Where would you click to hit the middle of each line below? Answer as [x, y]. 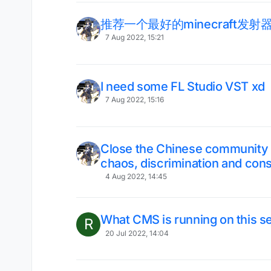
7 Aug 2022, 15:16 [134, 100]
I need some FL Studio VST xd [183, 87]
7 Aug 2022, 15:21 [134, 38]
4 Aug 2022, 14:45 [136, 177]
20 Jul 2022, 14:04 [137, 233]
